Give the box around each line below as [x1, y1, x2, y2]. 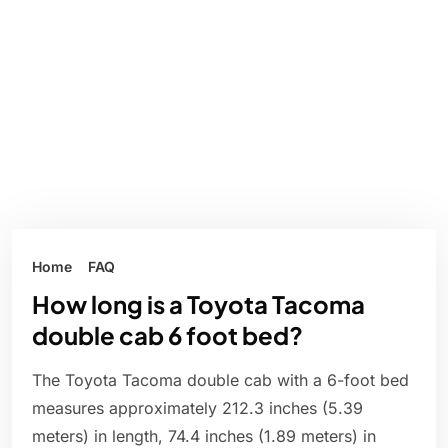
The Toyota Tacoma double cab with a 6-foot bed [32, 370, 409, 391]
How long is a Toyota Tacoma [32, 289, 365, 320]
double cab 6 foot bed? [32, 320, 303, 351]
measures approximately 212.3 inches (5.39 [32, 398, 363, 419]
